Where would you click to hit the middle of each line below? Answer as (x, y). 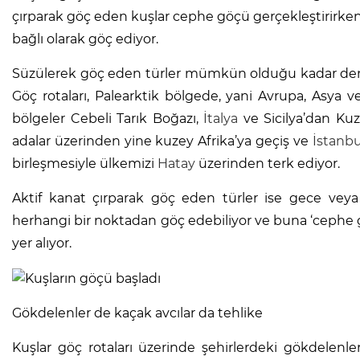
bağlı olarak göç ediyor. (85, 39)
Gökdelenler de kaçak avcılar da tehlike (137, 313)
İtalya (221, 119)
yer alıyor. (42, 243)
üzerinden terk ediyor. (268, 164)
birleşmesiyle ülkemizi (85, 164)
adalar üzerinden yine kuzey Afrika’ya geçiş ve (162, 141)
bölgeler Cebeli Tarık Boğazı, (108, 119)
